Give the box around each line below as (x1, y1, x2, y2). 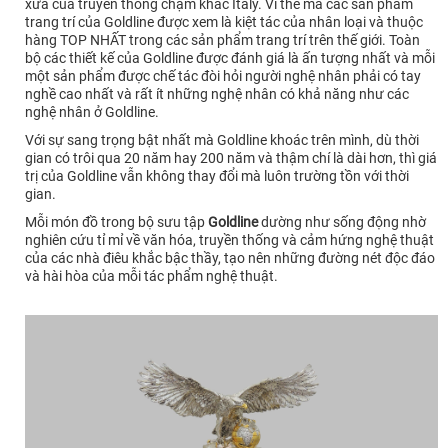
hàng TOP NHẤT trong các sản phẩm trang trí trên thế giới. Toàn (25, 31, 420, 48)
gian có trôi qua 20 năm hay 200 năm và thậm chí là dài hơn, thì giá (25, 149, 437, 166)
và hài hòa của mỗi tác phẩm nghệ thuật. (25, 267, 278, 284)
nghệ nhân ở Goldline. (25, 103, 159, 120)
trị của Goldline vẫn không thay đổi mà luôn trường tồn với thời (25, 167, 409, 184)
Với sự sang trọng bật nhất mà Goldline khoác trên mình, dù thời (25, 131, 419, 148)
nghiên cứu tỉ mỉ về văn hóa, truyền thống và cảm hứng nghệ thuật (25, 231, 434, 248)
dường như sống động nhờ (258, 213, 426, 230)
